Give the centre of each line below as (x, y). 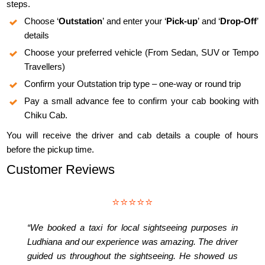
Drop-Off (238, 21)
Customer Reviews (61, 170)
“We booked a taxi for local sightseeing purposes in (132, 228)
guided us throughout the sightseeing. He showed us (132, 256)
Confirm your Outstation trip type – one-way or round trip (133, 84)
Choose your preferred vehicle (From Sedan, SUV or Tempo (141, 53)
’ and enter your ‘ (135, 21)
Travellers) (45, 67)
